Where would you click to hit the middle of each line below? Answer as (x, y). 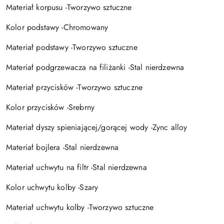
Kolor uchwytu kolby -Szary (52, 187)
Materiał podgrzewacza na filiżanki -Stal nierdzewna (95, 67)
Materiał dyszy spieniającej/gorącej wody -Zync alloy (97, 127)
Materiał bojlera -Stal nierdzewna (62, 147)
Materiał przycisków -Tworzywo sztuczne (74, 87)
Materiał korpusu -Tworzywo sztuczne (69, 7)
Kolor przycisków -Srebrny (50, 107)
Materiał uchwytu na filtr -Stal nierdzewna (76, 167)
